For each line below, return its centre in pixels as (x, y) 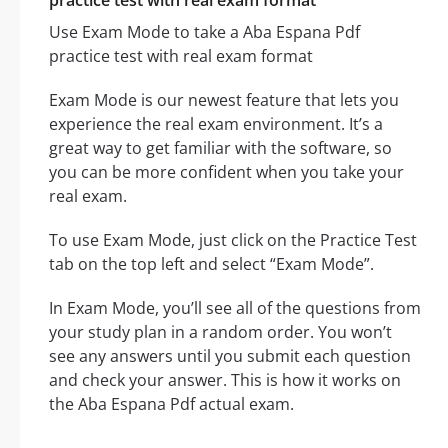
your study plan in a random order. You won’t (220, 332)
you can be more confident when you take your (226, 172)
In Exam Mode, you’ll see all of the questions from (235, 308)
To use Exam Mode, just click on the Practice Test (233, 240)
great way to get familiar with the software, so (220, 148)
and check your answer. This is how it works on (225, 380)
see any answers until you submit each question (230, 356)
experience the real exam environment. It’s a (216, 124)
